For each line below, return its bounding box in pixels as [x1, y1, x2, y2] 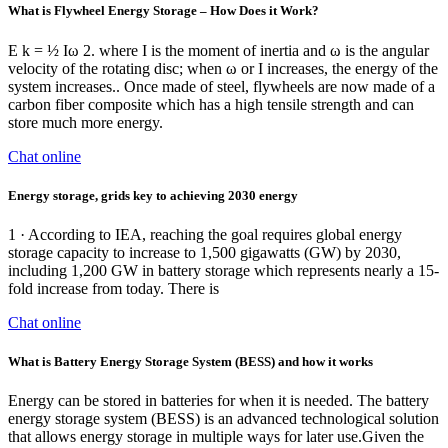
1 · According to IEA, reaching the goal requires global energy [8, 225, 402, 243]
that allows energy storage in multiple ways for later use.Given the [8, 428, 424, 446]
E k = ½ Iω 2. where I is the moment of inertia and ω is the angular [8, 41, 429, 59]
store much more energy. [8, 113, 163, 131]
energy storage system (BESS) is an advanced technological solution [8, 410, 439, 428]
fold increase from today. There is [8, 279, 219, 297]
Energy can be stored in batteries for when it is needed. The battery [8, 392, 429, 410]
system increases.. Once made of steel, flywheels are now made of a [8, 77, 435, 95]
